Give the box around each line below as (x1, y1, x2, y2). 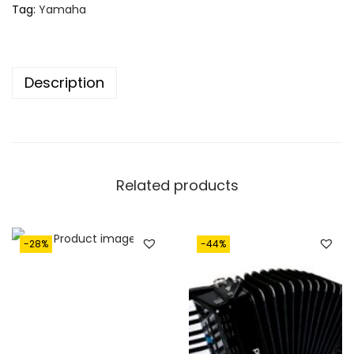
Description (24, 73, 104, 93)
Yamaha (39, 2, 86, 18)
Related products (115, 175, 239, 196)
